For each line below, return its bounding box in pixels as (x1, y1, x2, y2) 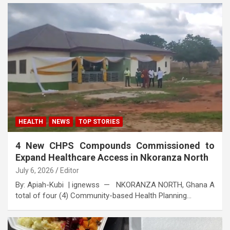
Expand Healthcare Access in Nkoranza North (15, 151, 208, 163)
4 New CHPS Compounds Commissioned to (15, 140, 215, 151)
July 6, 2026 (15, 166, 54, 175)
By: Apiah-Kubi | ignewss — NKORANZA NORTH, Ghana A (15, 180, 215, 189)
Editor (60, 166, 79, 175)
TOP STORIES (79, 118, 120, 125)
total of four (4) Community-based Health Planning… (15, 190, 191, 200)
